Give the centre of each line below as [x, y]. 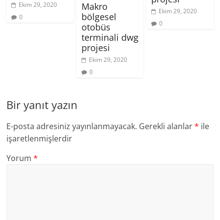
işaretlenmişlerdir [40, 138]
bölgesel [99, 16]
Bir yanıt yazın [42, 104]
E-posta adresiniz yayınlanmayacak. [72, 126]
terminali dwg [110, 37]
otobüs [96, 27]
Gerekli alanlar [167, 126]
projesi [96, 47]
